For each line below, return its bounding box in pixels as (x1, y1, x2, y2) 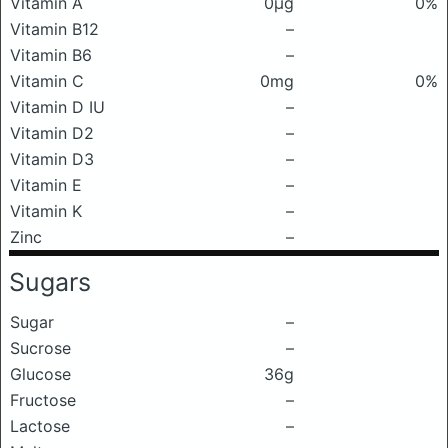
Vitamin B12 (10, 19, 99, 39)
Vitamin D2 (10, 123, 94, 143)
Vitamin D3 (10, 149, 94, 169)
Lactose (10, 416, 70, 436)
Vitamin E (10, 175, 82, 195)
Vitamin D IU (10, 97, 105, 117)
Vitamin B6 (10, 45, 92, 65)
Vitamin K (10, 201, 82, 221)
